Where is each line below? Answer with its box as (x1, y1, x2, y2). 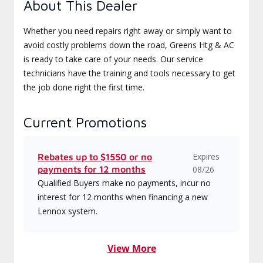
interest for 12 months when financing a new (38, 191, 208, 203)
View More (107, 242, 156, 255)
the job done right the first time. (23, 82, 144, 93)
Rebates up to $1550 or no (38, 151, 152, 162)
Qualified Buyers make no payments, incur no (38, 177, 211, 188)
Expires (192, 151, 220, 162)
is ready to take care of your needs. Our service (23, 53, 203, 65)
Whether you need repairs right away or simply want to (23, 25, 232, 36)
